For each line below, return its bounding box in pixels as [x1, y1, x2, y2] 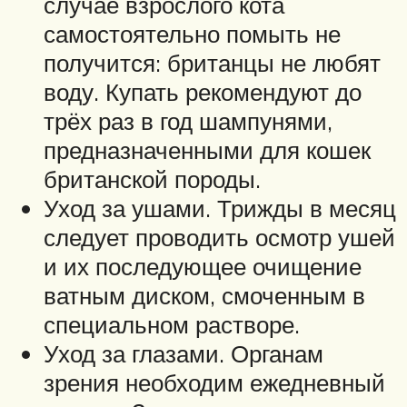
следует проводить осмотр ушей [44, 222, 395, 252]
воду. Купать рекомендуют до [44, 76, 362, 106]
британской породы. [44, 164, 261, 194]
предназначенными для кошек [44, 134, 371, 164]
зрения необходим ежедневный [44, 367, 385, 397]
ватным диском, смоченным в [44, 280, 365, 310]
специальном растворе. [44, 309, 300, 339]
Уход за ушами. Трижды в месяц [44, 193, 396, 223]
